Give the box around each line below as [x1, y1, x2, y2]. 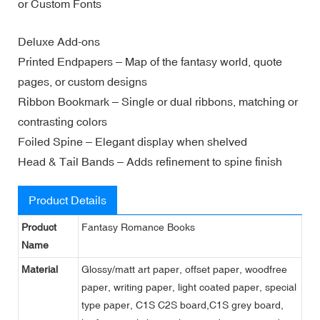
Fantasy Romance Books [81, 221, 195, 233]
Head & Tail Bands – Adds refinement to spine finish [18, 154, 282, 168]
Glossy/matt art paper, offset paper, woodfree [81, 263, 287, 275]
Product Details [29, 193, 106, 206]
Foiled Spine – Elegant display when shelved [18, 134, 247, 148]
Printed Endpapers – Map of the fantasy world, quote [18, 54, 282, 68]
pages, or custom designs [18, 74, 147, 88]
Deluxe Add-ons [18, 34, 100, 48]
